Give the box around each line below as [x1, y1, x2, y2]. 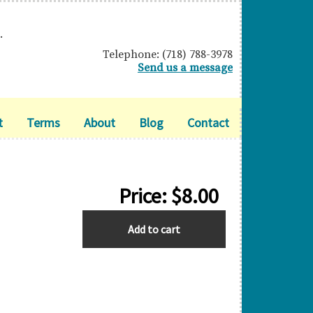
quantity [82, 232, 126, 248]
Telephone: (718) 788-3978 [102, 48, 233, 61]
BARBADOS [82, 212, 141, 228]
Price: [118, 182, 171, 209]
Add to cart [128, 222, 180, 236]
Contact [187, 115, 229, 131]
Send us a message [137, 61, 233, 75]
